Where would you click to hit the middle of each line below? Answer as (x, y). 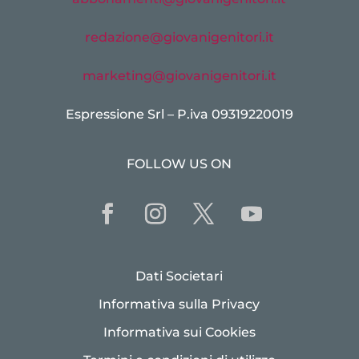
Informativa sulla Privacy (179, 304)
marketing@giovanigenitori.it (179, 75)
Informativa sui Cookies (179, 332)
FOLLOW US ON (179, 163)
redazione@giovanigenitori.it (179, 37)
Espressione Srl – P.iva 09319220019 (179, 114)
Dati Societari (179, 276)
